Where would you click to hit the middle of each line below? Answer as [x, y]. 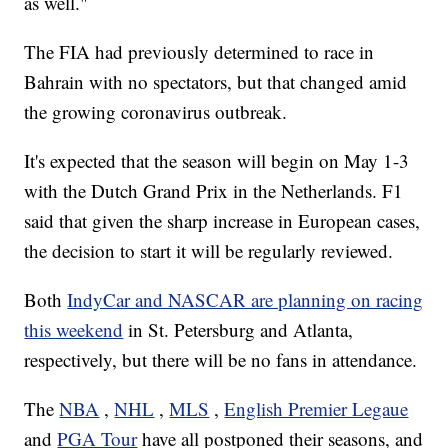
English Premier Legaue [316, 409]
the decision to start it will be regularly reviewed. [209, 251]
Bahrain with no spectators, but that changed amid [216, 82]
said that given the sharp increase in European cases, [222, 221]
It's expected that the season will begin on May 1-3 [217, 161]
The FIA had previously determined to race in [199, 52]
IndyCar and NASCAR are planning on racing [245, 300]
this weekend [74, 330]
